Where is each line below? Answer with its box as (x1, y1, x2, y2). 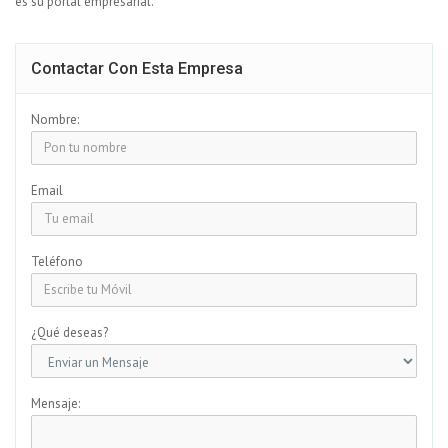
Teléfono (31, 252, 83, 270)
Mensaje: (31, 394, 80, 412)
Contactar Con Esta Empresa (31, 58, 243, 78)
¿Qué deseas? (31, 323, 108, 341)
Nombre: (31, 110, 79, 128)
